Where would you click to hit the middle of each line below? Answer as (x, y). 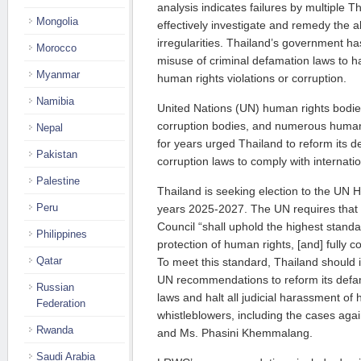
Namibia (55, 101)
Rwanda (55, 330)
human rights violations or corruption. (252, 78)
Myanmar (58, 75)
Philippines (62, 234)
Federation (61, 303)
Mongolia (57, 21)
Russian (55, 287)
